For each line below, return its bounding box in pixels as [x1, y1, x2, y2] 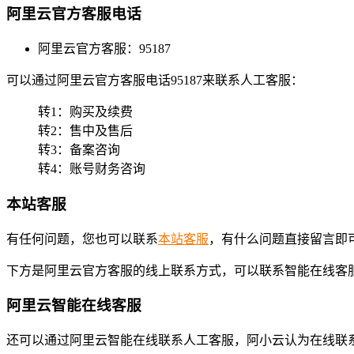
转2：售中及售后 [38, 124, 133, 138]
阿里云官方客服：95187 [38, 42, 171, 56]
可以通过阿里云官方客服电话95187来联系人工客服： [6, 73, 303, 88]
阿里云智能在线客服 [6, 297, 141, 314]
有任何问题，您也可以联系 [6, 232, 158, 246]
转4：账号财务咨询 [38, 162, 145, 176]
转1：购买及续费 [38, 105, 133, 119]
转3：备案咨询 [38, 143, 120, 157]
